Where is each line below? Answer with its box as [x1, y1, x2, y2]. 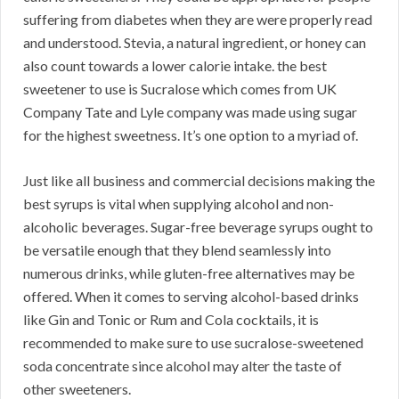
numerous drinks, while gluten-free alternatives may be [23, 265, 354, 282]
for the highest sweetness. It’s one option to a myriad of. [23, 126, 358, 144]
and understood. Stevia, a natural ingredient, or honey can [23, 34, 366, 52]
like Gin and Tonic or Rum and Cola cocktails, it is [23, 311, 319, 329]
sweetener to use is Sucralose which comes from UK [23, 80, 337, 98]
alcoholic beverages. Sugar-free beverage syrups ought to [23, 218, 373, 236]
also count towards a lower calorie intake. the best [23, 57, 327, 75]
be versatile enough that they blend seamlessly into [23, 241, 331, 259]
